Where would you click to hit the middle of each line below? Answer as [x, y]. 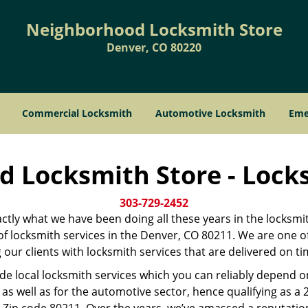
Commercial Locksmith [77, 113]
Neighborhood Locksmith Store [154, 29]
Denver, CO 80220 [154, 47]
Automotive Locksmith [210, 113]
